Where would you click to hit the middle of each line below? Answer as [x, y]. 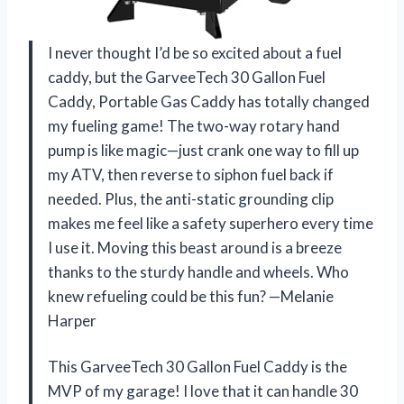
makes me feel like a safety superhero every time [211, 224]
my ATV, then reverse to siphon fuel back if [191, 175]
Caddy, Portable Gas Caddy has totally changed [209, 102]
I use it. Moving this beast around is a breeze [195, 248]
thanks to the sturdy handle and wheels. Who [198, 272]
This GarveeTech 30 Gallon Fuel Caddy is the [197, 367]
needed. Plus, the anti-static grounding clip [191, 199]
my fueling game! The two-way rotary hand [194, 126]
